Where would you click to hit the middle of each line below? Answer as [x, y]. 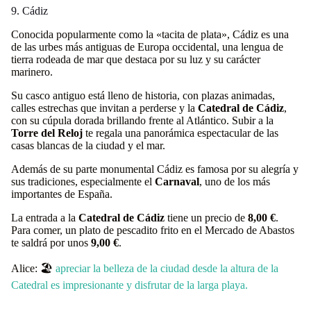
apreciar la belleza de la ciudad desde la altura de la [167, 268]
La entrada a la [45, 218]
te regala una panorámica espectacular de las [180, 133]
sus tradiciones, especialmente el [83, 182]
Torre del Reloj [47, 133]
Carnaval [177, 182]
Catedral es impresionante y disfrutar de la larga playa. [129, 285]
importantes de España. [62, 194]
